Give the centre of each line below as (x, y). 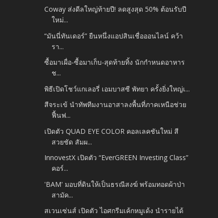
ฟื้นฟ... (61, 115)
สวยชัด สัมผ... (72, 142)
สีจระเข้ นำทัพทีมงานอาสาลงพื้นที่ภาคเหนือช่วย (116, 105)
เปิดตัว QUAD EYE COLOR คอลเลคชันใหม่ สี (112, 131)
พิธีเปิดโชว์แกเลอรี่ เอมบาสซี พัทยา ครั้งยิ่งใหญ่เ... (117, 89)
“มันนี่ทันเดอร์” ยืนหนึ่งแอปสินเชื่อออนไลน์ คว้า (114, 36)
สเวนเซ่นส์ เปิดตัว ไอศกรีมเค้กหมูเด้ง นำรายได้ (114, 211)
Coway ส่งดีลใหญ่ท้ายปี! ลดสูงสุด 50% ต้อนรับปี (116, 9)
